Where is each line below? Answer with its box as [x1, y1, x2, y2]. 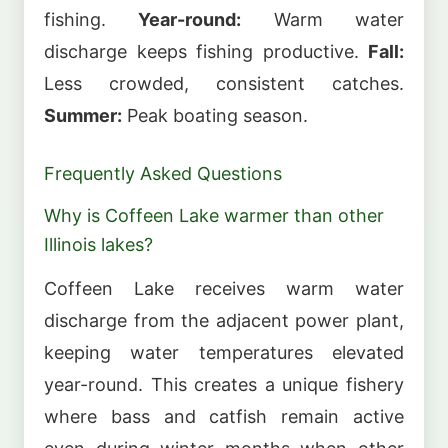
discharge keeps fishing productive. [44, 40, 368, 62]
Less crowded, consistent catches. [44, 72, 404, 94]
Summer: [44, 104, 122, 126]
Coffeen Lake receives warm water [44, 277, 404, 299]
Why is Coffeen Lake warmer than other [44, 205, 384, 227]
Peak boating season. [122, 104, 308, 126]
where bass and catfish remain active [44, 405, 404, 427]
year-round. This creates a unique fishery [44, 373, 404, 395]
